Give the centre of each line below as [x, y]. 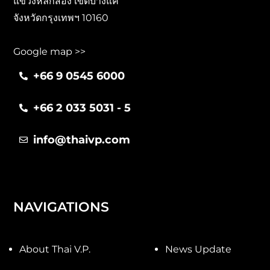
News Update [199, 249]
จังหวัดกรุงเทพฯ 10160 [61, 17]
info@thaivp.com [81, 140]
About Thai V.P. [55, 249]
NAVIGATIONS [61, 207]
